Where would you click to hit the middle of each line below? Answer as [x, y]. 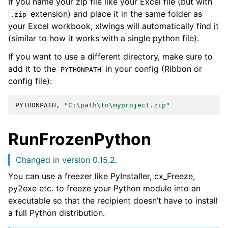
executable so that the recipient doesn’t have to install [113, 201]
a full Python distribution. [56, 213]
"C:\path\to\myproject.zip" [117, 105]
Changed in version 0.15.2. [66, 160]
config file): [30, 81]
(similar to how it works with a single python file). [104, 38]
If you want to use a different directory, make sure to [110, 56]
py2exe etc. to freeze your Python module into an [104, 188]
